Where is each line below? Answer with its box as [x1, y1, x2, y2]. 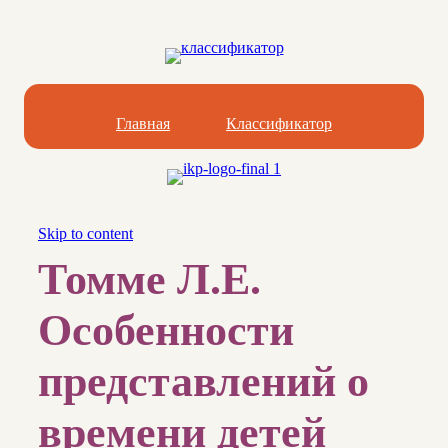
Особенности [38, 306, 294, 356]
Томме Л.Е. [38, 255, 261, 305]
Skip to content [38, 225, 133, 242]
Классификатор [226, 115, 332, 132]
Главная [116, 115, 170, 132]
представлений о [38, 357, 369, 407]
